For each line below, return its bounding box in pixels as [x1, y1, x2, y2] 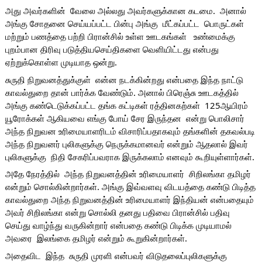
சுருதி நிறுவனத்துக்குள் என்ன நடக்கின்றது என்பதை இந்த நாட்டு [5, 73, 243, 85]
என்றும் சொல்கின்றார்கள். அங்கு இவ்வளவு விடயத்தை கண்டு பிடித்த [5, 181, 256, 193]
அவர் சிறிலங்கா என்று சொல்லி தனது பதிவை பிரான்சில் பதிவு [5, 206, 230, 219]
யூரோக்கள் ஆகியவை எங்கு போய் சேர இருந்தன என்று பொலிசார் [5, 112, 244, 124]
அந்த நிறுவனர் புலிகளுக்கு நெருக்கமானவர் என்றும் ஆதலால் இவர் [5, 137, 248, 150]
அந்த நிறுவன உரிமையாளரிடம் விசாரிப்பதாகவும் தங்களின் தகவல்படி [5, 125, 255, 137]
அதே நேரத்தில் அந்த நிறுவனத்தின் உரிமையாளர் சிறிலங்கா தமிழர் [5, 168, 251, 180]
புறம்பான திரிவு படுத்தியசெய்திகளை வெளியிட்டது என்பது [5, 43, 219, 56]
